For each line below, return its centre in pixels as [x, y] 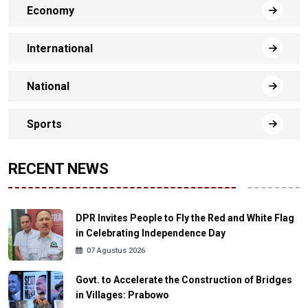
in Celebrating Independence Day [151, 233]
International [60, 48]
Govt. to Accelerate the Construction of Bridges [184, 279]
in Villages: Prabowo [122, 295]
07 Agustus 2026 [116, 250]
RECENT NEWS [58, 169]
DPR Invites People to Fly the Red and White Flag [185, 218]
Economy [51, 10]
